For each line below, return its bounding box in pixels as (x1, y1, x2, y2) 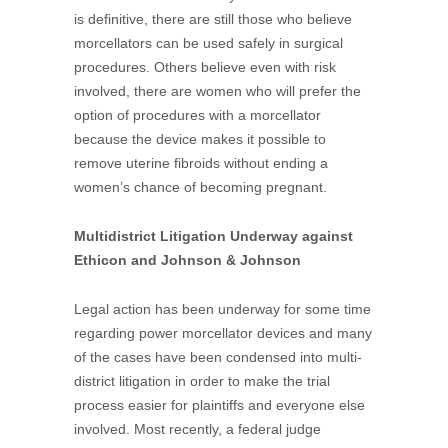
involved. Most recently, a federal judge (74, 421, 321, 437)
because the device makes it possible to (74, 131, 326, 147)
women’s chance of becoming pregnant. (74, 179, 327, 195)
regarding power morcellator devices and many (74, 325, 372, 341)
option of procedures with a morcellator (74, 107, 321, 123)
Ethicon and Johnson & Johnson (74, 252, 301, 268)
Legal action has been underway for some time (74, 301, 371, 317)
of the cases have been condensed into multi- (74, 349, 362, 365)
